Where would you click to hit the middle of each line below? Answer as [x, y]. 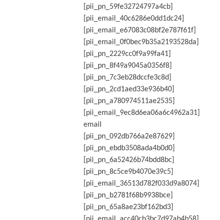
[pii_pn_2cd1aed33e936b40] [129, 89]
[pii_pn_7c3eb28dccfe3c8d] [127, 77]
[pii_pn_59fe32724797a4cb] [128, 7]
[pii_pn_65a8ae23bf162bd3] [128, 207]
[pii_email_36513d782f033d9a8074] [141, 183]
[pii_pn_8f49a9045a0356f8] [127, 66]
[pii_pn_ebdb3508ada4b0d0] [129, 148]
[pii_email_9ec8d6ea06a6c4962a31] [141, 113]
